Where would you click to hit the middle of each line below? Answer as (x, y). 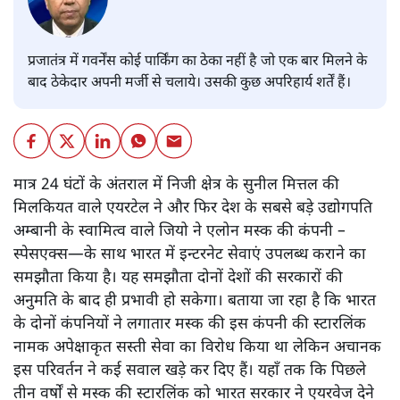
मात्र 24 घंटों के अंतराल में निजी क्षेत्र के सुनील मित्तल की (176, 186)
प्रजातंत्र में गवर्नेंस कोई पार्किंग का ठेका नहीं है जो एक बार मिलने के (197, 62)
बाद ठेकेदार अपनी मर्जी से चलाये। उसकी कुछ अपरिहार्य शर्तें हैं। (189, 83)
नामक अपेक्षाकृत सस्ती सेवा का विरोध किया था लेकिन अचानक (197, 348)
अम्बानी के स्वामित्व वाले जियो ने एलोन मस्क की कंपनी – (179, 232)
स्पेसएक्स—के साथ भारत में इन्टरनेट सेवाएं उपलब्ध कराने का (190, 255)
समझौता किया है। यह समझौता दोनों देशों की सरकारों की (178, 279)
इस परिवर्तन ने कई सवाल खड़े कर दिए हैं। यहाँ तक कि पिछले (190, 371)
